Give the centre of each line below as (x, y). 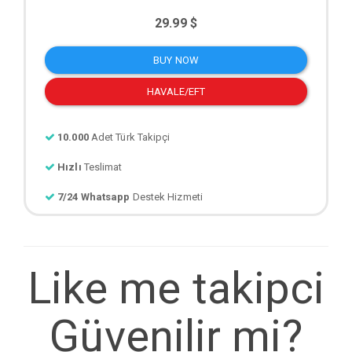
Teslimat (103, 167)
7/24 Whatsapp (94, 196)
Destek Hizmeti (216, 196)
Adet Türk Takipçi (130, 137)
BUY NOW (176, 60)
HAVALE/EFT (176, 91)
